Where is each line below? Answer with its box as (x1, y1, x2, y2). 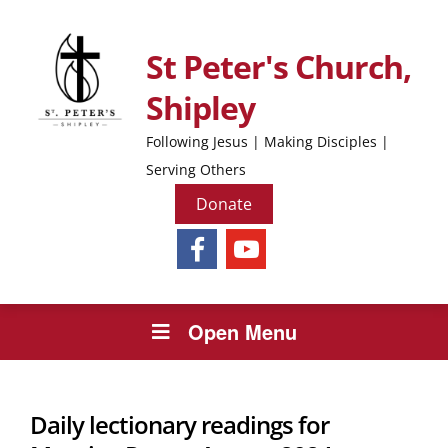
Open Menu (187, 317, 297, 346)
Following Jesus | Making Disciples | (146, 132, 389, 151)
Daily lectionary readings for (30, 408, 329, 441)
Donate (196, 193, 252, 215)
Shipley (146, 86, 255, 129)
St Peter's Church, (146, 45, 411, 88)
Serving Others (146, 160, 246, 179)
